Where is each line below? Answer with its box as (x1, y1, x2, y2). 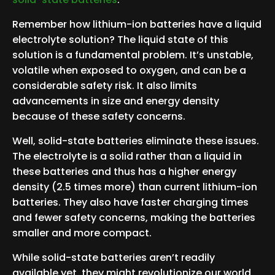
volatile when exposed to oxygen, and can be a (12, 63, 246, 77)
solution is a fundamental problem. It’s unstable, (12, 47, 254, 62)
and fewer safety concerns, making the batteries (12, 210, 255, 225)
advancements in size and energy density (12, 93, 219, 108)
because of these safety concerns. (12, 109, 188, 123)
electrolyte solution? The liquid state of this (12, 32, 228, 47)
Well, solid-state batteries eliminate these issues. (12, 133, 259, 148)
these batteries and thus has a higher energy (12, 164, 236, 179)
